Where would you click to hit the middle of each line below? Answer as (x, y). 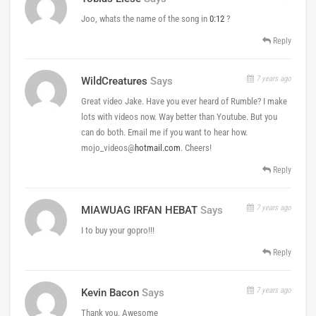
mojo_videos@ (108, 147)
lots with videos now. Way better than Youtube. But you (179, 116)
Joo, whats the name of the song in (145, 18)
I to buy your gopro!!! (118, 230)
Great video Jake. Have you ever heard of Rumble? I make (184, 101)
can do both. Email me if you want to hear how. (164, 132)
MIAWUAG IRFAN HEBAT (139, 210)
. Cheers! (196, 147)
